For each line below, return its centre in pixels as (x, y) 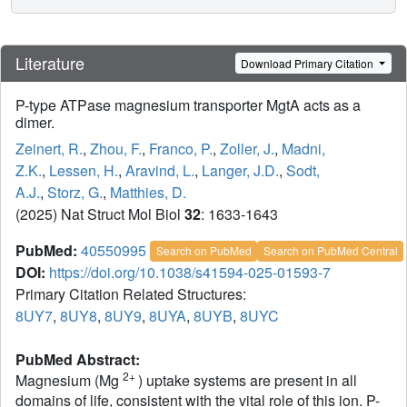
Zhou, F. (116, 149)
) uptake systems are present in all (248, 381)
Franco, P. (181, 149)
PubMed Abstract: (79, 360)
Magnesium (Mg (69, 381)
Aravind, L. (160, 171)
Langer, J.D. (240, 171)
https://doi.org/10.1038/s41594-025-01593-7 (190, 273)
